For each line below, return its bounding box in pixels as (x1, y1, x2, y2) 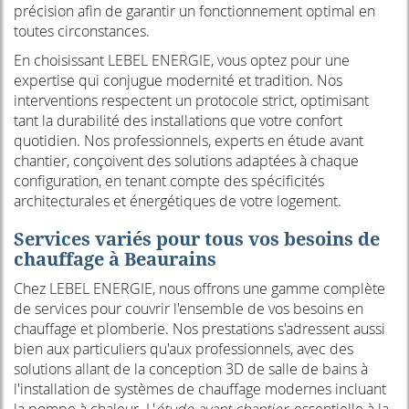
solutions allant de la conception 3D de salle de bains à (14, 359, 368, 380)
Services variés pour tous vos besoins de (14, 226, 380, 252)
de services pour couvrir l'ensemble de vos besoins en (14, 299, 363, 320)
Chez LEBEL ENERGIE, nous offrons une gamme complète (14, 278, 385, 299)
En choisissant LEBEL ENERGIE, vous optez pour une (14, 50, 350, 71)
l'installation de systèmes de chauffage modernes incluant (14, 379, 386, 400)
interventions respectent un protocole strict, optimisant (14, 90, 369, 111)
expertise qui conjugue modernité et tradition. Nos (14, 70, 342, 91)
